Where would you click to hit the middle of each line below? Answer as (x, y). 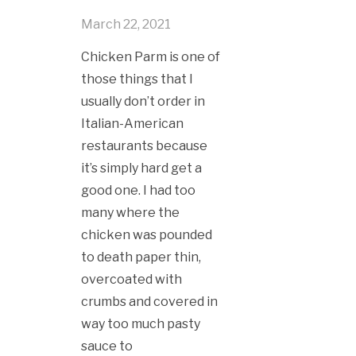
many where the (130, 213)
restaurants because (144, 146)
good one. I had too (138, 190)
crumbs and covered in (149, 302)
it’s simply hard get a (141, 168)
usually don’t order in (143, 101)
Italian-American (132, 124)
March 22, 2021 (126, 24)
